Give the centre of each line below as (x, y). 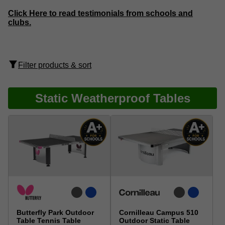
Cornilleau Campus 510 (159, 213)
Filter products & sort (55, 65)
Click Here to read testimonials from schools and (100, 14)
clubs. (20, 23)
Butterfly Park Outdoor (55, 213)
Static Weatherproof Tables (113, 98)
